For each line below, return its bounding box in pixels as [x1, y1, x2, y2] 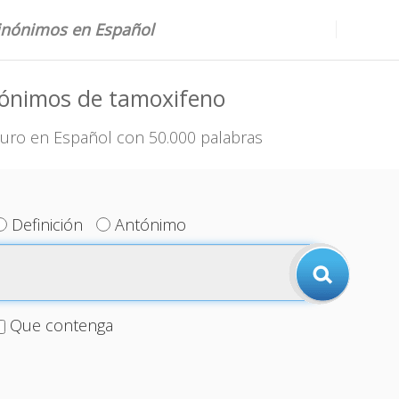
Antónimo [115, 214, 187, 235]
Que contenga [9, 314, 113, 336]
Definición [12, 214, 84, 235]
